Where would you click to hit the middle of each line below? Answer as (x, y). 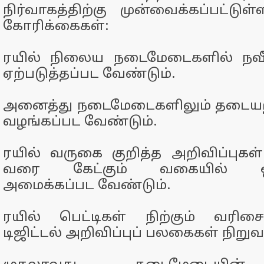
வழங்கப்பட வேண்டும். (80, 122)
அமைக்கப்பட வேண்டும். (87, 186)
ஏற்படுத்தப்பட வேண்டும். (89, 75)
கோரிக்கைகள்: (56, 27)
